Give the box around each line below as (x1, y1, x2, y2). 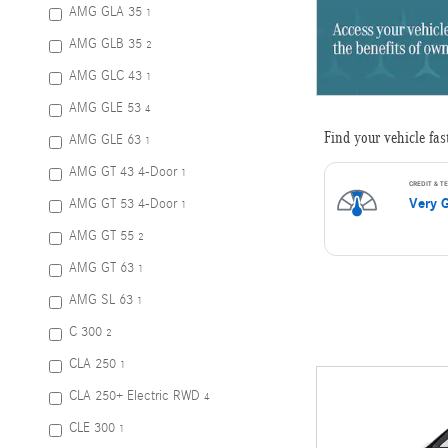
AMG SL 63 (69, 292, 133, 308)
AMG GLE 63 (69, 132, 141, 148)
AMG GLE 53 (69, 100, 141, 116)
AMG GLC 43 (69, 68, 142, 84)
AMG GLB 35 (69, 36, 142, 52)
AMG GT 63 (69, 260, 134, 276)
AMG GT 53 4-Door (69, 196, 177, 212)
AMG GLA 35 (69, 4, 142, 20)
